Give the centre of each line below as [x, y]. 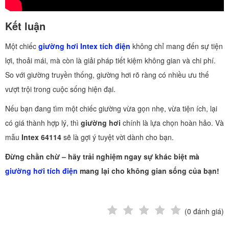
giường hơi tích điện [41, 171]
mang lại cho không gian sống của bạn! [148, 171]
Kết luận [25, 26]
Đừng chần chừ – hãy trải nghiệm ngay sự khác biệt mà [102, 157]
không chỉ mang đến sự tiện [177, 46]
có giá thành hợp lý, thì [43, 123]
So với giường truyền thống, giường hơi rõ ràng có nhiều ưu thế [107, 75]
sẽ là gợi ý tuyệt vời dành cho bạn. [118, 137]
